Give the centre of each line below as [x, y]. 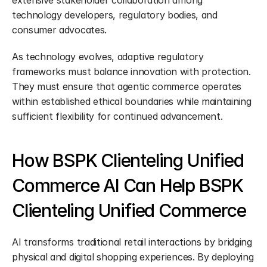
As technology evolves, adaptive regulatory [108, 57]
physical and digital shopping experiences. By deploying [133, 257]
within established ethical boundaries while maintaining [132, 101]
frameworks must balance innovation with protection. [131, 72]
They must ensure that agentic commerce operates [127, 86]
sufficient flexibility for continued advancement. [117, 116]
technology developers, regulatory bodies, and [115, 15]
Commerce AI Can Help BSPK [128, 185]
